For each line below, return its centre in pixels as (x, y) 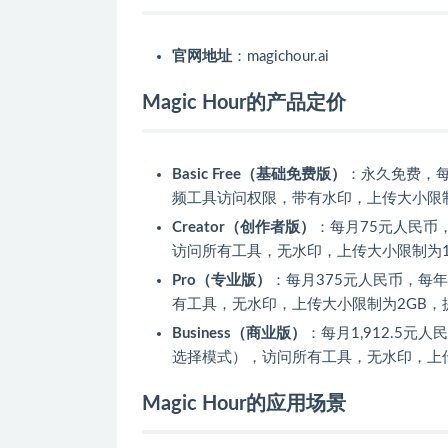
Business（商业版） (239, 333)
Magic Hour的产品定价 (244, 102)
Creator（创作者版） (243, 227)
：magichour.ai (280, 56)
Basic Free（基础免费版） (259, 174)
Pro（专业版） (221, 280)
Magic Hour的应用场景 (244, 403)
